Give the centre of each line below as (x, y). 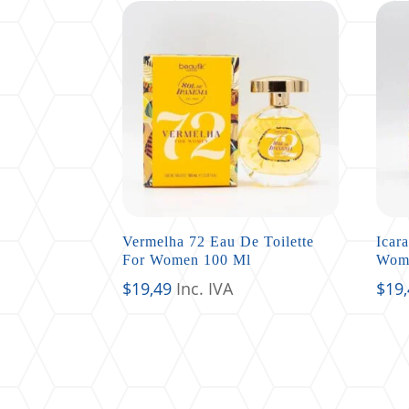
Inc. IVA (205, 288)
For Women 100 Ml (187, 259)
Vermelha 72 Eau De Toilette (219, 241)
